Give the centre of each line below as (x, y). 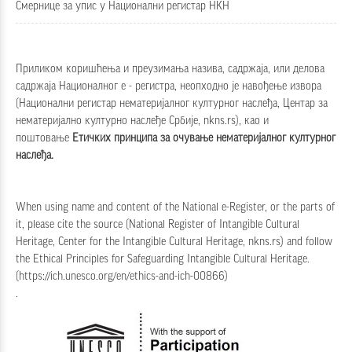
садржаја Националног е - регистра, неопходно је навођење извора (169, 86)
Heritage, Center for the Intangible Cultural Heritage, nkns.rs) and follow (174, 242)
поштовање (44, 138)
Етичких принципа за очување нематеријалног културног (204, 138)
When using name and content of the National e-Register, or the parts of (175, 207)
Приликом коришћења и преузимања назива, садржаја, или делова (170, 69)
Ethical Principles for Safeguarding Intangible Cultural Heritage (170, 259)
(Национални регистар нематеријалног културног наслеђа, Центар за (172, 103)
